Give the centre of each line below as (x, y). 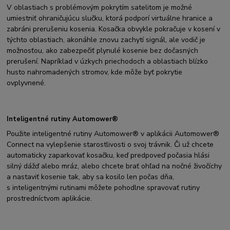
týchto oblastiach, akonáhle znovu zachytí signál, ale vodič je (106, 40)
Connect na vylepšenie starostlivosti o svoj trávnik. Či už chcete (110, 144)
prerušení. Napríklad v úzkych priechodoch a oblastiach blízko (108, 61)
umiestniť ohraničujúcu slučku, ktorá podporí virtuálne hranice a (110, 18)
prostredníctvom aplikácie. (50, 198)
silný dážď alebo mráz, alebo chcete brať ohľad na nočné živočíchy (114, 166)
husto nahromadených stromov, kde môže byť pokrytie (95, 72)
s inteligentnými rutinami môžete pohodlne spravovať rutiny (103, 187)
